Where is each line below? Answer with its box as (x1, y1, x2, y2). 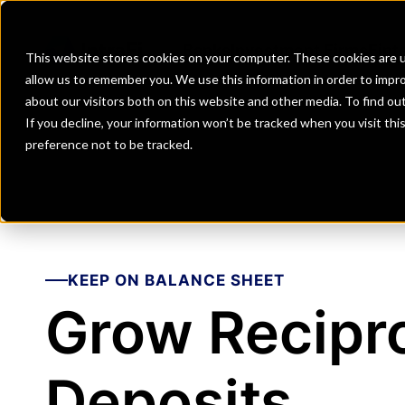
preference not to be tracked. (25, 137, 193, 152)
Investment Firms (230, 40, 368, 60)
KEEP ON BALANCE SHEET (68, 271, 285, 289)
